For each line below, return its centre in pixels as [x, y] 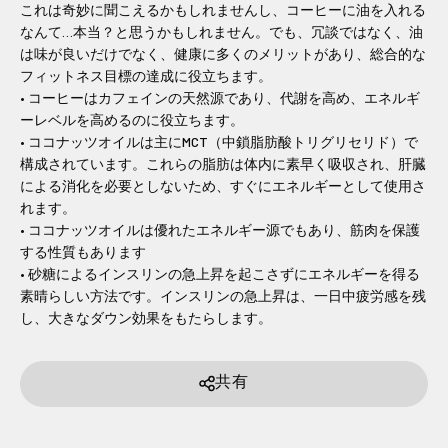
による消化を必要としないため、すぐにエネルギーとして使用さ [223, 185]
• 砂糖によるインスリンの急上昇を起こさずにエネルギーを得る [220, 273]
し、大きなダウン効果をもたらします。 [146, 317]
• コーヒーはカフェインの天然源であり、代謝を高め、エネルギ [220, 97]
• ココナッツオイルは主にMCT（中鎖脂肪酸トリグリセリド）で [219, 141]
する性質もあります [83, 251]
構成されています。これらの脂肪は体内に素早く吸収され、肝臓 [223, 163]
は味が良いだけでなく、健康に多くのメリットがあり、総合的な [223, 53]
